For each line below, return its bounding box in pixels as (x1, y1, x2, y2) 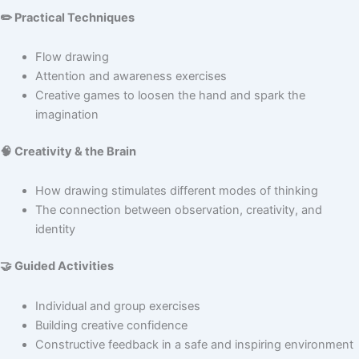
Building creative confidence (34, 317, 188, 333)
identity (34, 222, 75, 237)
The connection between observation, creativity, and (34, 203, 322, 218)
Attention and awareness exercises (34, 69, 227, 84)
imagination (34, 107, 99, 123)
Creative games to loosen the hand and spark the (34, 88, 305, 103)
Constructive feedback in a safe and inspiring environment (34, 337, 353, 352)
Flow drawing (34, 50, 109, 65)
